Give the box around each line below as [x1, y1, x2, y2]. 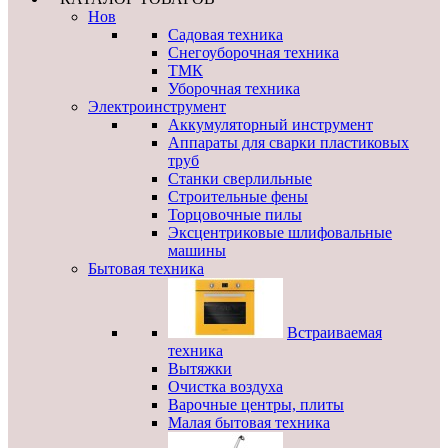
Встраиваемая [287, 324, 382, 341]
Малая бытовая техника [168, 414, 330, 431]
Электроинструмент [88, 98, 226, 115]
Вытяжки [168, 360, 232, 377]
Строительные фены [168, 188, 308, 205]
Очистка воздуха [168, 378, 283, 395]
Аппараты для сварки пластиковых [168, 134, 409, 151]
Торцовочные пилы [168, 206, 302, 223]
